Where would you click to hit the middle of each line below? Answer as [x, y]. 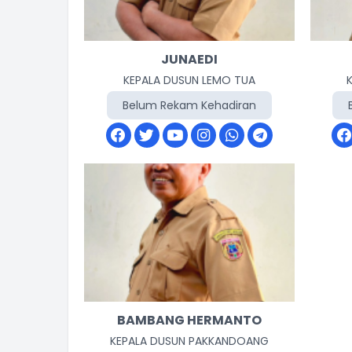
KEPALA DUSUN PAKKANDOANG [189, 341]
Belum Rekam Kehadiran [189, 105]
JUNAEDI [189, 59]
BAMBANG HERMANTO [189, 320]
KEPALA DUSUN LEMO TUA [189, 80]
